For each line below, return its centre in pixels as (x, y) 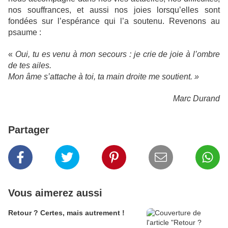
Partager (29, 130)
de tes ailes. (30, 65)
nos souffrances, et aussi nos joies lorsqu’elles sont (114, 10)
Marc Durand (196, 98)
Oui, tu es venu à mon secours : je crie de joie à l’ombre (118, 54)
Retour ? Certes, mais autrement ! (66, 213)
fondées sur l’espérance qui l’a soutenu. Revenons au (114, 21)
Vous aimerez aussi (55, 193)
